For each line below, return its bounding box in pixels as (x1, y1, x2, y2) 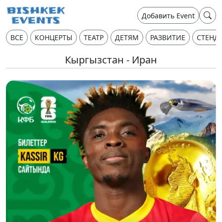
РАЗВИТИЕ (150, 33, 185, 42)
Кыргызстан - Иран (65, 53, 157, 66)
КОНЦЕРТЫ (35, 33, 72, 42)
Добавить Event (142, 10, 195, 20)
